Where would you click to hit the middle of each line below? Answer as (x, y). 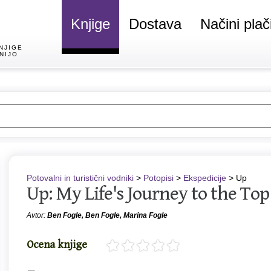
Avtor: (37, 215)
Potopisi (158, 178)
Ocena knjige (57, 245)
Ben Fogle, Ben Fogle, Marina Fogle (107, 215)
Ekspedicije (205, 178)
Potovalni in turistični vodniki (80, 178)
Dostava (155, 24)
